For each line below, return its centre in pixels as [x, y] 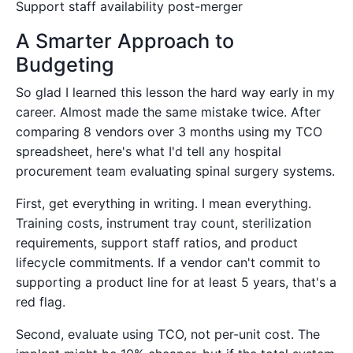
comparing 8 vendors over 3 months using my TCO [169, 131]
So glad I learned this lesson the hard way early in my [175, 92]
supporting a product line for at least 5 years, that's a [176, 282]
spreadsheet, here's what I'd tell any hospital [149, 151]
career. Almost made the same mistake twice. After [168, 111]
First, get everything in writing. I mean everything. [163, 203]
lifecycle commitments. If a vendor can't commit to [168, 262]
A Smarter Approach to [125, 41]
